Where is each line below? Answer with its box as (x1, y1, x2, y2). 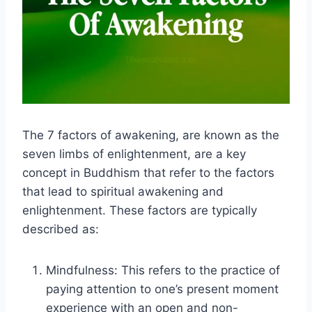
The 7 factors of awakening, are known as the (22, 127, 279, 142)
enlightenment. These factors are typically (22, 203, 257, 217)
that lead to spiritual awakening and (22, 184, 224, 198)
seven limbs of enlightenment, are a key (22, 146, 246, 161)
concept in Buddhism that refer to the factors (22, 165, 274, 180)
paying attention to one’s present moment (46, 281, 279, 296)
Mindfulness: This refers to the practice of (46, 263, 280, 277)
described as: (22, 221, 99, 236)
